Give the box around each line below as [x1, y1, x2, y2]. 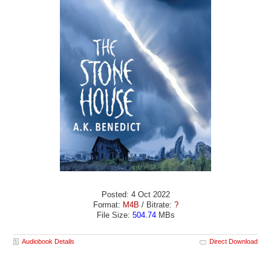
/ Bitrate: [139, 200, 174, 210]
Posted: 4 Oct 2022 [101, 190, 170, 200]
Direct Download [209, 238, 258, 246]
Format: [93, 200, 123, 210]
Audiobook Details [22, 238, 75, 246]
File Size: [96, 211, 132, 220]
